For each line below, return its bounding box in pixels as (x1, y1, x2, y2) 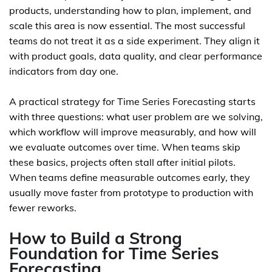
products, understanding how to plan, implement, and (9, 4, 251, 16)
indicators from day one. (9, 65, 118, 77)
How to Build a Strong (9, 228, 182, 248)
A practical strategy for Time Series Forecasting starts (9, 95, 256, 107)
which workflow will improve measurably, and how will (9, 126, 256, 138)
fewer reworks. (9, 202, 76, 214)
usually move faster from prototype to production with (9, 186, 253, 199)
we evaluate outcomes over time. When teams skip (9, 141, 240, 153)
